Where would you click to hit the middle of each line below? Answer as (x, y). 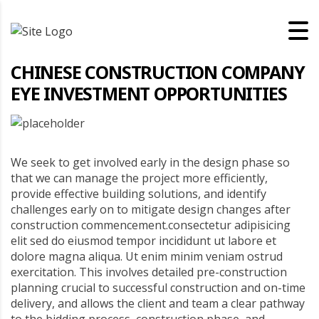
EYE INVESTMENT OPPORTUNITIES (149, 93)
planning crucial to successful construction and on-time (158, 288)
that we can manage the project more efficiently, (139, 178)
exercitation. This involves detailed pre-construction (149, 272)
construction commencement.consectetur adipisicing (151, 225)
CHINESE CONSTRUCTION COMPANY (158, 72)
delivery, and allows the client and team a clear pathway (158, 303)
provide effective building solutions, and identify (138, 194)
